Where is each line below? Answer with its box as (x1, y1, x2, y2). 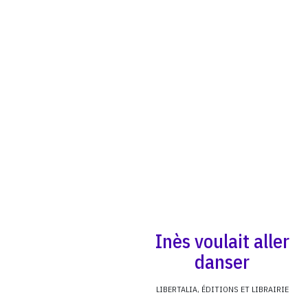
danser (195, 248, 250, 274)
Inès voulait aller (155, 228, 289, 254)
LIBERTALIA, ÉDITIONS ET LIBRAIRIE (155, 283, 289, 294)
